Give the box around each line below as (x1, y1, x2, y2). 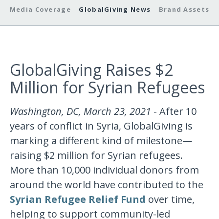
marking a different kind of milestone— (10, 134, 193, 148)
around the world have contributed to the (10, 178, 204, 192)
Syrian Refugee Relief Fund (10, 193, 146, 206)
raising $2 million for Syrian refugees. (10, 149, 183, 162)
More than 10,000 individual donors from (10, 163, 199, 177)
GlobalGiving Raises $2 (10, 59, 174, 81)
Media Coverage (9, 4, 71, 14)
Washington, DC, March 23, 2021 (10, 105, 152, 118)
